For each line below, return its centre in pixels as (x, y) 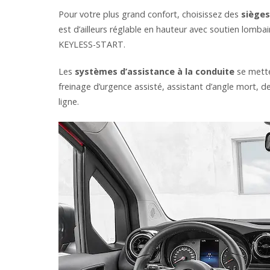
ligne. (69, 102)
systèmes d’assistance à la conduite (155, 72)
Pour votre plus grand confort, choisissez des (150, 14)
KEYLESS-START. (92, 45)
